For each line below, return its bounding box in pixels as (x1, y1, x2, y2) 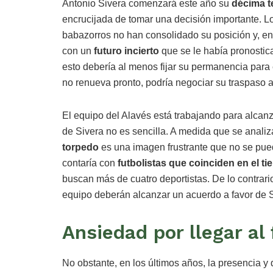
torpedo (62, 142, 99, 152)
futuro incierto (94, 46, 159, 56)
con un (62, 46, 94, 56)
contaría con (62, 158, 118, 168)
